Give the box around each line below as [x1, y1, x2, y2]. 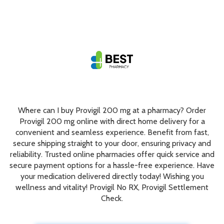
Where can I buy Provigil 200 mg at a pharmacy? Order [18, 105, 206, 115]
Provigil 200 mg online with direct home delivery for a [19, 116, 205, 126]
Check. [101, 193, 123, 203]
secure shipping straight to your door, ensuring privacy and [13, 138, 211, 148]
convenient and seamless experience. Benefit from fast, [15, 127, 209, 137]
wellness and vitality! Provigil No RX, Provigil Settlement [15, 182, 208, 192]
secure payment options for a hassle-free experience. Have [9, 160, 214, 170]
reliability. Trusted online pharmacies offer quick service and [9, 149, 214, 159]
